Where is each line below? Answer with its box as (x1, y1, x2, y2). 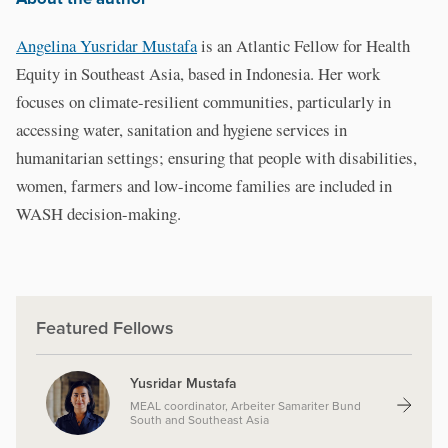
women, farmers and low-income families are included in (16, 174, 392, 198)
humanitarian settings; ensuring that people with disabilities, (16, 146, 417, 170)
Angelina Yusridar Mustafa (16, 34, 197, 58)
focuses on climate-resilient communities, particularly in (16, 90, 391, 114)
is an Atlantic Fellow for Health (197, 34, 410, 58)
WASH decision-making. (16, 202, 181, 226)
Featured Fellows (36, 315, 174, 341)
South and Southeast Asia (130, 411, 269, 429)
